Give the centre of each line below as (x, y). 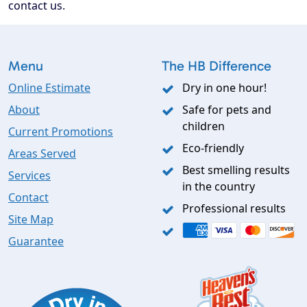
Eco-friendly (213, 148)
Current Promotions (61, 132)
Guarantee (36, 242)
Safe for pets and (227, 110)
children (204, 126)
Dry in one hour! (224, 88)
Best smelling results (236, 170)
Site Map (31, 220)
